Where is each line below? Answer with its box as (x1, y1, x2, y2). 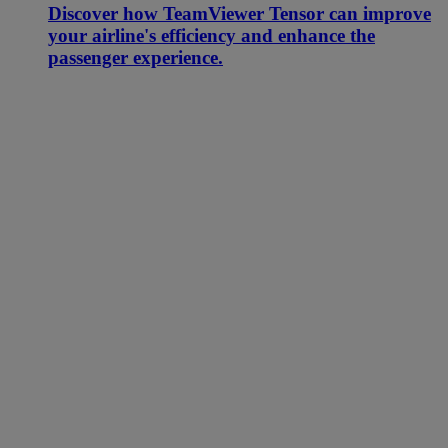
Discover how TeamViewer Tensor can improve (48, 2, 431, 24)
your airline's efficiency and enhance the (48, 24, 375, 46)
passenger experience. (48, 46, 223, 68)
